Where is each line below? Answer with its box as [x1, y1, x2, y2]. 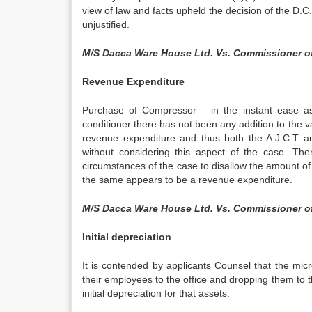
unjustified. [82, 19, 130, 30]
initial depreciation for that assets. [82, 288, 230, 299]
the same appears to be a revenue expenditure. [82, 174, 292, 185]
